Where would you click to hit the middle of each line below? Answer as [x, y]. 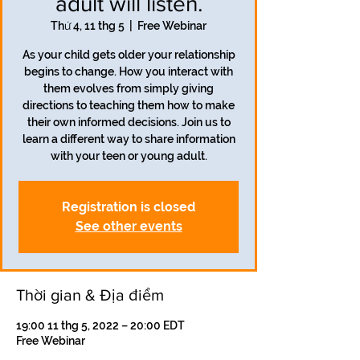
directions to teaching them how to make [129, 105]
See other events [129, 226]
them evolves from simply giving [129, 88]
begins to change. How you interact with [129, 72]
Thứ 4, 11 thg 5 [88, 26]
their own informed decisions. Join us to [129, 122]
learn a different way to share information [129, 139]
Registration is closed [129, 207]
